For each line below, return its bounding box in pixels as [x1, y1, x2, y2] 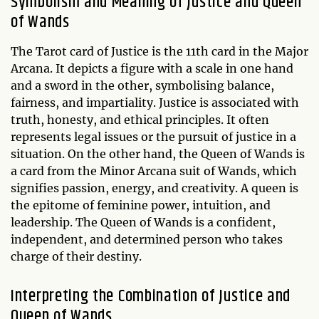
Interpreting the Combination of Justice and [11, 283, 291, 309]
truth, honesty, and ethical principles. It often [11, 112, 269, 127]
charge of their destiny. [11, 249, 142, 263]
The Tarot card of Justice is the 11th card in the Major [11, 43, 308, 58]
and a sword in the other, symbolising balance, [11, 78, 274, 93]
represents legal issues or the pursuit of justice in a [11, 129, 296, 144]
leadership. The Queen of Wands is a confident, [11, 214, 276, 229]
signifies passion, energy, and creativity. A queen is [11, 180, 298, 195]
